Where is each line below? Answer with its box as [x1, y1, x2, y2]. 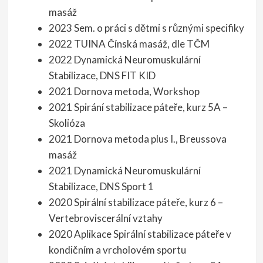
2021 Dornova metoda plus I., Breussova [49, 133, 227, 146]
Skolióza [49, 117, 85, 130]
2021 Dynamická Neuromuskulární [49, 164, 201, 177]
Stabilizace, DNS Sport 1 [49, 180, 154, 193]
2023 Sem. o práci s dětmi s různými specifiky [49, 22, 244, 35]
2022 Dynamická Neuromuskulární [49, 53, 201, 66]
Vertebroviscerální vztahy [49, 212, 163, 225]
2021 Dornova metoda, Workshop [49, 85, 200, 98]
